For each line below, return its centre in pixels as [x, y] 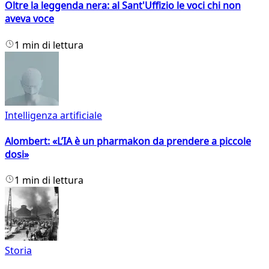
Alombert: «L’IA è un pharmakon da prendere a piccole [128, 141]
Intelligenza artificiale [53, 115]
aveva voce [29, 19]
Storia [18, 251]
